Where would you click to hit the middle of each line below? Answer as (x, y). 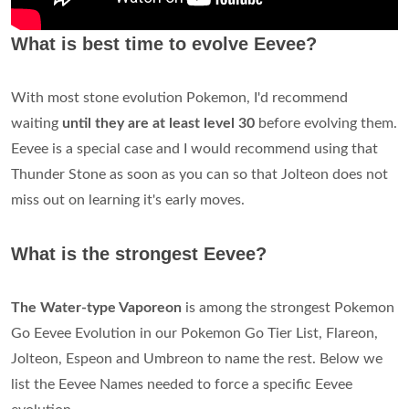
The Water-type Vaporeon (96, 307)
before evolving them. (326, 123)
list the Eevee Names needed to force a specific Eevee (182, 384)
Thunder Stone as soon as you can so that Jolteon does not (199, 174)
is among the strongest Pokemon (288, 307)
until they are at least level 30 (158, 123)
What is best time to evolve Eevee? (164, 43)
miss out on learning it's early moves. (128, 199)
